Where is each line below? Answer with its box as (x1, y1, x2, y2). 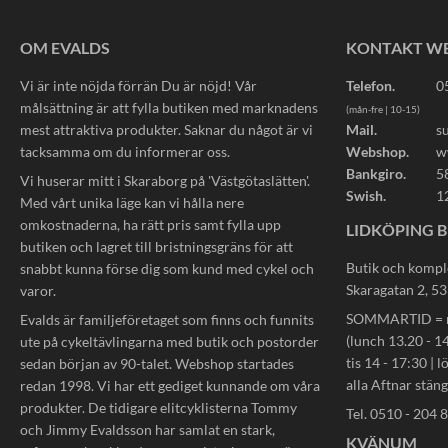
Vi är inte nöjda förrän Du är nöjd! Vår (20, 77, 257, 94)
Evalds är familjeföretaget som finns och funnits (20, 311, 314, 328)
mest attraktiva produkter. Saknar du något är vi (20, 121, 313, 138)
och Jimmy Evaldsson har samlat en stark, (20, 421, 275, 438)
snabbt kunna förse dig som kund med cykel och (20, 260, 314, 277)
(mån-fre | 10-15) (346, 103, 420, 115)
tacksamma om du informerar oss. (20, 143, 230, 160)
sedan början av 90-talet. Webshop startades (20, 355, 294, 372)
